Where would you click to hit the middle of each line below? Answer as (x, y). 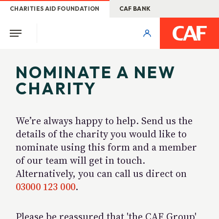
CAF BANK (135, 9)
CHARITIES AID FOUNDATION (55, 9)
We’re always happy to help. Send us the (104, 121)
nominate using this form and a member (106, 147)
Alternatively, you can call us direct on (101, 174)
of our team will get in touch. (80, 160)
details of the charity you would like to (101, 134)
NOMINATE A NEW (96, 72)
